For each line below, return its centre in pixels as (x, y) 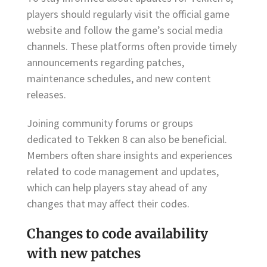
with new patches (84, 253)
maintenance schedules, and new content (119, 79)
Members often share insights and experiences (130, 155)
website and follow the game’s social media (125, 30)
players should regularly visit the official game (128, 14)
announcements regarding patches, (105, 63)
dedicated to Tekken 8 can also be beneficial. (127, 139)
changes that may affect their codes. (108, 204)
